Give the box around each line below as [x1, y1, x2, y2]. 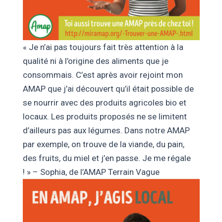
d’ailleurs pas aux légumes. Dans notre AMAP [22, 125, 190, 135]
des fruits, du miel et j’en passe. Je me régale [22, 153, 191, 163]
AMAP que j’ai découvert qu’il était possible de [22, 83, 194, 94]
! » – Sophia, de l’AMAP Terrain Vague [22, 166, 160, 177]
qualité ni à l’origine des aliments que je [22, 55, 168, 66]
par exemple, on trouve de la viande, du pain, [22, 139, 184, 149]
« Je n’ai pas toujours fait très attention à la [22, 42, 183, 52]
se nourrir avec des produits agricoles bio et [22, 97, 186, 108]
